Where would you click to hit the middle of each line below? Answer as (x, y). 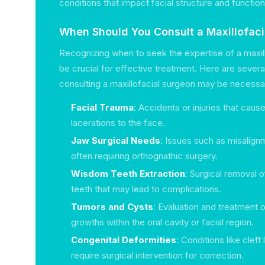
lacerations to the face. (118, 123)
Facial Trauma (102, 107)
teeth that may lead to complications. (146, 189)
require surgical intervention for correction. (157, 255)
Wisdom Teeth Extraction (128, 174)
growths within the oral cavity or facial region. (162, 222)
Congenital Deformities (124, 240)
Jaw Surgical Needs (116, 140)
